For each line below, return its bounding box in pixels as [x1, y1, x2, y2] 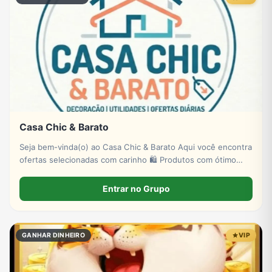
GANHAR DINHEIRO [22, 231, 85, 240]
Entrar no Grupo [102, 183, 170, 194]
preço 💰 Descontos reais [19, 167, 115, 177]
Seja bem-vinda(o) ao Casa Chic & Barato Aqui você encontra [19, 141, 178, 152]
